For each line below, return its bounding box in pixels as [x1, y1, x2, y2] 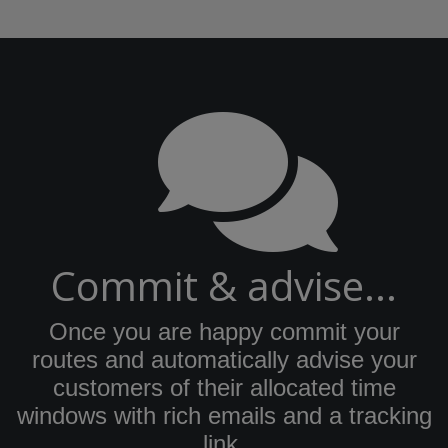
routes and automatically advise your [31, 345, 417, 373]
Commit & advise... [51, 257, 397, 313]
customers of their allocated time [52, 373, 396, 401]
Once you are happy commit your [48, 317, 400, 345]
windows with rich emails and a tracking [16, 401, 432, 429]
